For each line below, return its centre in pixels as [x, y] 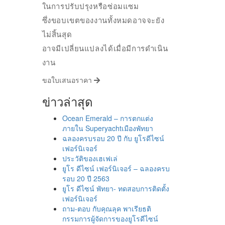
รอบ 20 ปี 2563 [86, 179]
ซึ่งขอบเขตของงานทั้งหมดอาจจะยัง [103, 21]
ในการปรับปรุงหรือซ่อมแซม [90, 7]
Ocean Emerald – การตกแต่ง [107, 118]
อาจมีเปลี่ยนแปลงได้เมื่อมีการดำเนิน [105, 49]
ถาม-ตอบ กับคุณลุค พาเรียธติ [106, 209]
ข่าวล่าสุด [67, 101]
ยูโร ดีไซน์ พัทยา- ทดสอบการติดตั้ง [116, 189]
